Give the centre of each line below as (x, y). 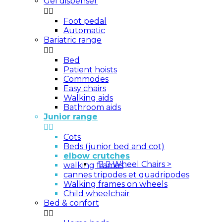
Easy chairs (85, 88)
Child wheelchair (97, 194)
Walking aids (88, 98)
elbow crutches (97, 156)
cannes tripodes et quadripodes (126, 175)
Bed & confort (71, 203)
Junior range (71, 117)
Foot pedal (85, 21)
